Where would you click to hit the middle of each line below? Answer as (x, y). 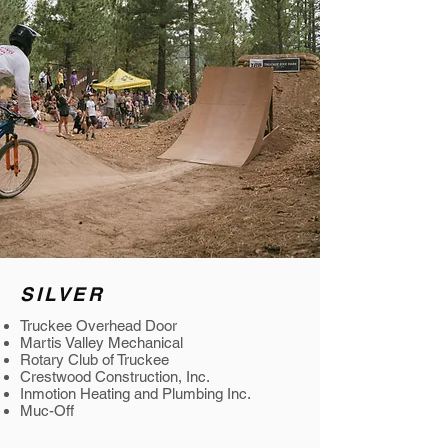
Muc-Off (47, 410)
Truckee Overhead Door (100, 325)
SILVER (63, 294)
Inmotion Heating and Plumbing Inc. (137, 393)
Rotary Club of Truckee (96, 359)
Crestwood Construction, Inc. (115, 376)
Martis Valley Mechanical (103, 342)
